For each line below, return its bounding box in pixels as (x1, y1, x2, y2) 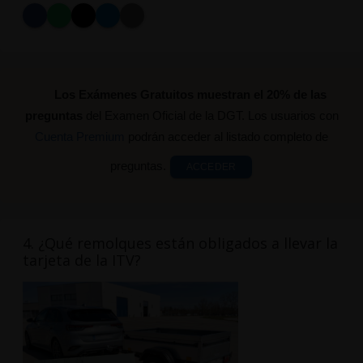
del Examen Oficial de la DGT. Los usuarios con (82, 109, 339, 123)
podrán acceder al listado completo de (125, 130, 328, 144)
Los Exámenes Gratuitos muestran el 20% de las (54, 88, 327, 102)
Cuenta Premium (35, 130, 125, 144)
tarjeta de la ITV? (22, 250, 141, 271)
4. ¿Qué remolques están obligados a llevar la (22, 233, 338, 254)
